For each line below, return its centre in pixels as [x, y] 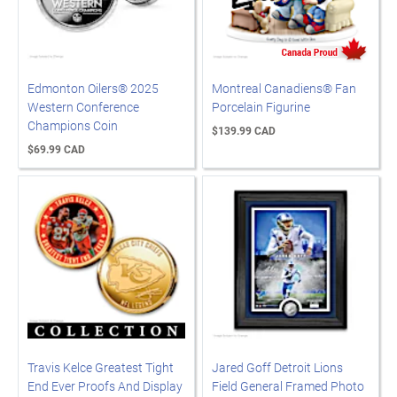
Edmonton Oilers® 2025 [93, 88]
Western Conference [83, 107]
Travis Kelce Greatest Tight [101, 367]
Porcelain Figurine [261, 107]
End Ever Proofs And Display [105, 386]
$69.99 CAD [56, 149]
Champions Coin [73, 125]
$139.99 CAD [244, 130]
